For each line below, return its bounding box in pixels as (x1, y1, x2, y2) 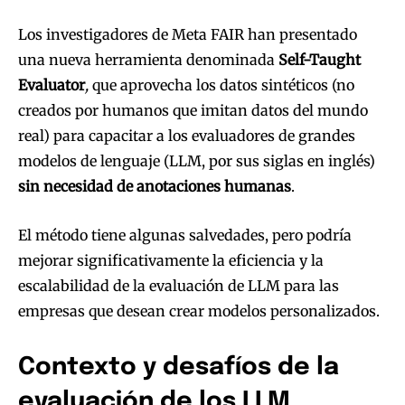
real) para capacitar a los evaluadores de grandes (18, 126, 355, 145)
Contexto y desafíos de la (18, 354, 339, 380)
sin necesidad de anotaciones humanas (18, 176, 291, 195)
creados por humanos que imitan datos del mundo (18, 100, 368, 119)
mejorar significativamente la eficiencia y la (18, 250, 324, 269)
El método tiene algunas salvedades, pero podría (18, 225, 352, 244)
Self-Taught (278, 50, 361, 69)
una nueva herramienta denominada (18, 50, 278, 69)
